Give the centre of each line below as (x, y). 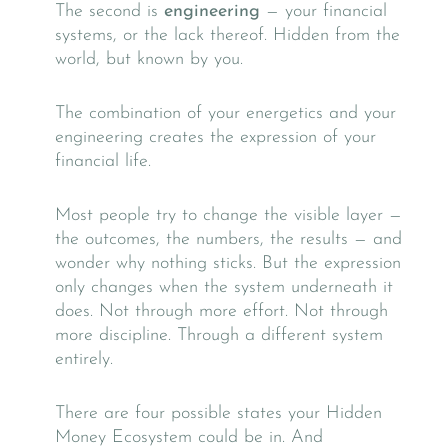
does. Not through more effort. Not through (221, 311)
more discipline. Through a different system (219, 335)
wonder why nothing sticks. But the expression (228, 263)
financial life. (103, 161)
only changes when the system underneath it (224, 287)
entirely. (84, 359)
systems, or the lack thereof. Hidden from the (227, 35)
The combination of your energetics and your (225, 113)
